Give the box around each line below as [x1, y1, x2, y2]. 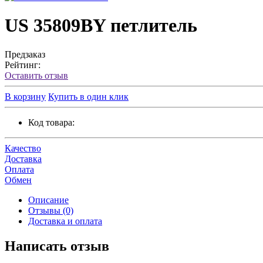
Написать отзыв [5, 238, 109, 254]
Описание [28, 194, 69, 205]
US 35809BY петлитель [5, 15, 197, 36]
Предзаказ [5, 49, 45, 59]
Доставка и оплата [28, 215, 102, 226]
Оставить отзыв [5, 70, 68, 80]
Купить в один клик [48, 91, 129, 102]
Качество [5, 143, 41, 153]
